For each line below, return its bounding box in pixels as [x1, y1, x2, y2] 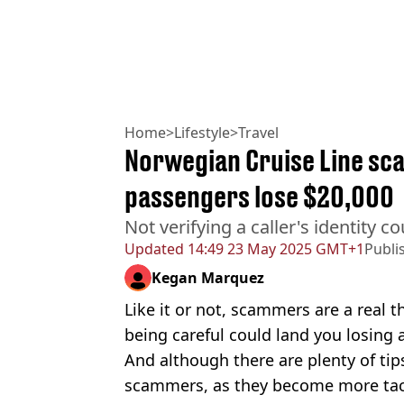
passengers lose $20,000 [124, 179, 394, 215]
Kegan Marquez [151, 268, 264, 289]
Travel [238, 123, 279, 143]
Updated [124, 239, 184, 260]
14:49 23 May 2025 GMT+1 [184, 239, 364, 260]
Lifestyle [174, 123, 230, 143]
